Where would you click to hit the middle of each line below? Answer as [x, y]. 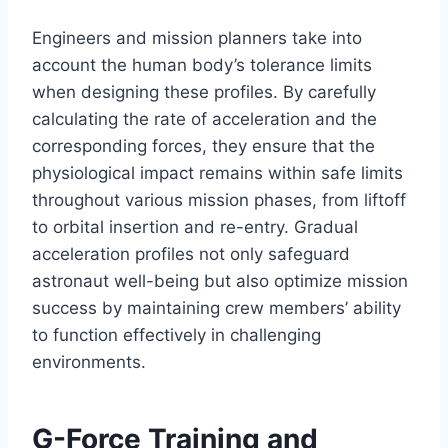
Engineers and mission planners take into [197, 38]
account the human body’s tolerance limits [202, 65]
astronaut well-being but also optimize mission [220, 281]
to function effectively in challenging [176, 335]
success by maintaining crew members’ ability [216, 308]
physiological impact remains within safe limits [217, 173]
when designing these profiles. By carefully [204, 92]
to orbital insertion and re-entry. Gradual [195, 227]
